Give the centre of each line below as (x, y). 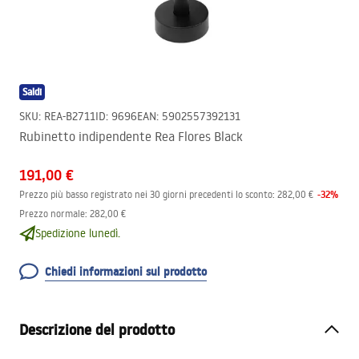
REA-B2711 (70, 116)
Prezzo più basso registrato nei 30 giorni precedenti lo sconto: (147, 194)
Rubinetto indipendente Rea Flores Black (131, 136)
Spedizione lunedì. (78, 233)
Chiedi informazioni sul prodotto (126, 272)
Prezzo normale (52, 214)
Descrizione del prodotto (97, 330)
